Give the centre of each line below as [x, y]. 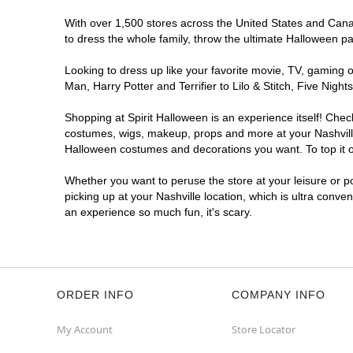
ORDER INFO [95, 295]
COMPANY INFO [279, 295]
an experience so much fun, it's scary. [158, 212]
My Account [85, 329]
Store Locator [264, 329]
